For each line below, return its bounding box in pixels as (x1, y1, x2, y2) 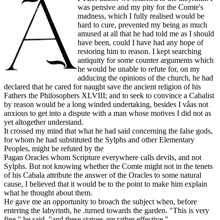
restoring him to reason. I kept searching (78, 47, 201, 56)
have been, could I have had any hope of (78, 38, 203, 47)
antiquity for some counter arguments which (78, 56, 214, 65)
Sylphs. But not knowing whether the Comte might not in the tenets (4, 162, 213, 171)
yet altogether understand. (4, 118, 83, 127)
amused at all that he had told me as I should (78, 29, 214, 38)
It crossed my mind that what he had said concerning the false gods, (4, 127, 213, 136)
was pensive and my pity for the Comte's (78, 3, 203, 12)
